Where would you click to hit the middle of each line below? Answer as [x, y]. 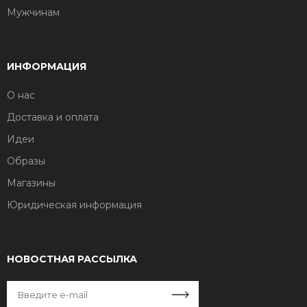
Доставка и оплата [53, 117]
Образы [26, 161]
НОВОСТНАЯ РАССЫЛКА [72, 259]
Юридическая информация [74, 205]
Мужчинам [33, 12]
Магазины [31, 183]
